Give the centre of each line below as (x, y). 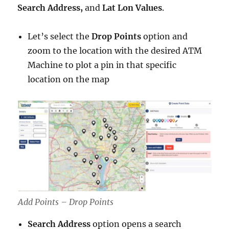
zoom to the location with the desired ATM (115, 50)
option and (165, 36)
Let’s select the (60, 36)
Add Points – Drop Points (65, 202)
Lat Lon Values (132, 7)
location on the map (69, 79)
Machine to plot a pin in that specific (102, 65)
